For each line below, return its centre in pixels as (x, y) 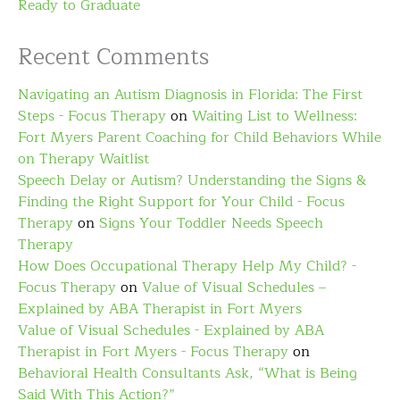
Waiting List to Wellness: (275, 117)
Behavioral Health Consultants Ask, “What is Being (187, 374)
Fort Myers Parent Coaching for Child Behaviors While (200, 138)
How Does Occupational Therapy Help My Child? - (187, 267)
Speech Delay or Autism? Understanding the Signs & (192, 181)
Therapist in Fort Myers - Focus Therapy (153, 352)
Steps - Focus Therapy (92, 117)
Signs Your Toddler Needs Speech (211, 224)
